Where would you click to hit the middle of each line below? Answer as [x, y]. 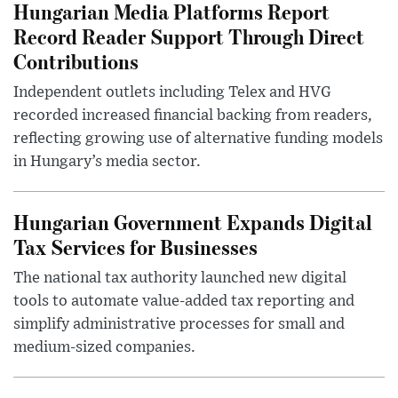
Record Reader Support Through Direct [189, 36]
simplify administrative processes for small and [179, 324]
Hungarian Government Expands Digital [193, 221]
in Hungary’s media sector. [107, 161]
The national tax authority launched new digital [180, 278]
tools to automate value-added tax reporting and [184, 301]
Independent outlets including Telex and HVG [172, 92]
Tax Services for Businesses [135, 246]
